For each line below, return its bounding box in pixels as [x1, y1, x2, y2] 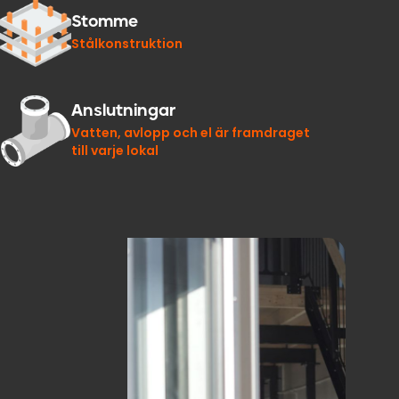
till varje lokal [71, 142, 159, 160]
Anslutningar [71, 101, 175, 120]
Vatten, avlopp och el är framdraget [71, 124, 310, 142]
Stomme [71, 12, 138, 31]
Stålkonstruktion [71, 35, 183, 53]
